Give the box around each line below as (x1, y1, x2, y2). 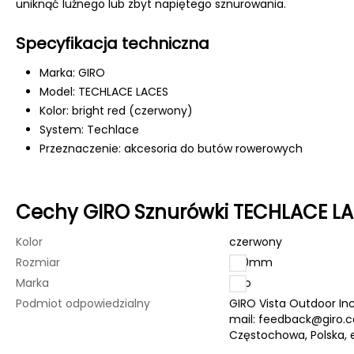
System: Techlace (40, 122, 139, 137)
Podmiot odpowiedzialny (16, 296, 150, 311)
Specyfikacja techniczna (16, 32, 209, 55)
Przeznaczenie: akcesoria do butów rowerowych (40, 141, 303, 156)
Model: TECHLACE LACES (40, 84, 168, 100)
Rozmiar (16, 254, 60, 270)
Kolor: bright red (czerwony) (40, 103, 193, 119)
